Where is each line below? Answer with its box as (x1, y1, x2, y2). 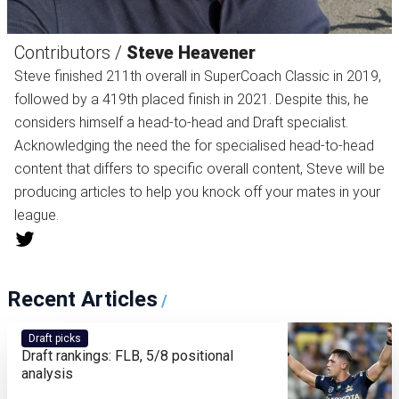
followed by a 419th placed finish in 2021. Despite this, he (14, 91, 369, 108)
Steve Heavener (126, 42, 256, 63)
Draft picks (28, 331, 81, 345)
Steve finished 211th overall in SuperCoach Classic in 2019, (14, 68, 381, 85)
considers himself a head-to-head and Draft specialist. (14, 114, 348, 131)
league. (14, 207, 59, 224)
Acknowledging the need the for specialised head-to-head (14, 137, 374, 154)
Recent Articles (7, 286, 158, 312)
